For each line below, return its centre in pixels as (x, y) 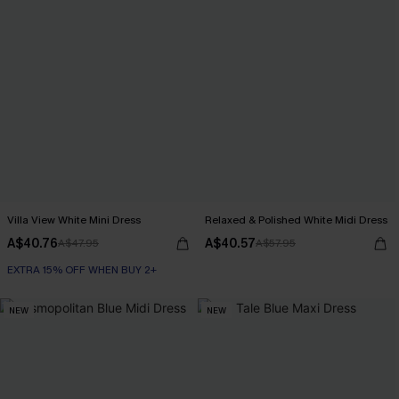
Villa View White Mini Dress (74, 220)
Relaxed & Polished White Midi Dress (296, 220)
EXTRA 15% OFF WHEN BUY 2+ (82, 270)
